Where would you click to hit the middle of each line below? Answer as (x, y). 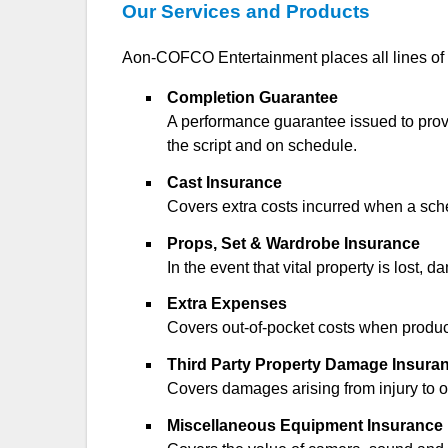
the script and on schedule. (262, 145)
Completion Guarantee (253, 97)
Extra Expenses (227, 304)
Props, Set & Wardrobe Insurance (294, 243)
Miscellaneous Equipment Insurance (305, 425)
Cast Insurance (225, 182)
